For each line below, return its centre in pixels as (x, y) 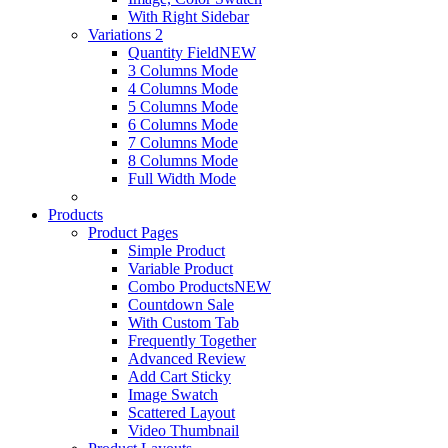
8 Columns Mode (183, 161)
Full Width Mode (182, 179)
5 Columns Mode (183, 107)
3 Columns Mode (183, 71)
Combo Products (181, 287)
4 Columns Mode (183, 89)
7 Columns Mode (183, 143)
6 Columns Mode (183, 125)
